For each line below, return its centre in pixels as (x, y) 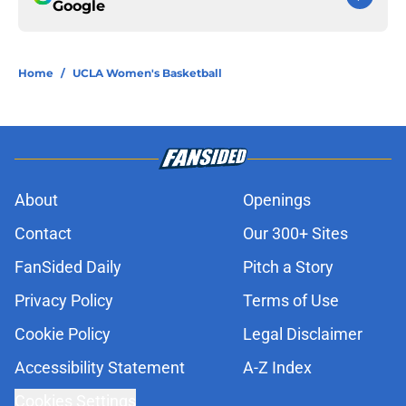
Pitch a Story (288, 267)
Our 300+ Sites (295, 234)
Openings (277, 200)
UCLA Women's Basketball (147, 73)
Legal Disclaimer (303, 334)
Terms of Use (291, 301)
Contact (43, 234)
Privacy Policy (64, 301)
